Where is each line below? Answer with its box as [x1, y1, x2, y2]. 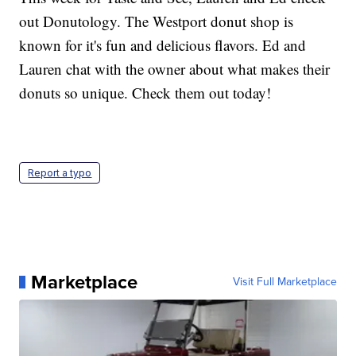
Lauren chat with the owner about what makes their [19, 58, 331, 79]
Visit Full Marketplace [232, 273, 337, 290]
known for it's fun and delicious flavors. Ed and [19, 34, 307, 55]
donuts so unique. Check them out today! [19, 82, 272, 103]
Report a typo [28, 166, 92, 179]
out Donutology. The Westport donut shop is [19, 10, 294, 31]
